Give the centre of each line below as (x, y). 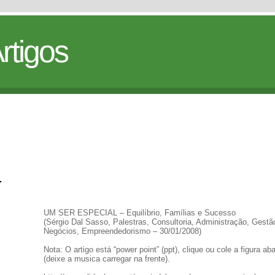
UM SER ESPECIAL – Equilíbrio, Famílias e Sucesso (140, 213)
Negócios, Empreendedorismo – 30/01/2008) (122, 231)
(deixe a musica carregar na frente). (107, 259)
